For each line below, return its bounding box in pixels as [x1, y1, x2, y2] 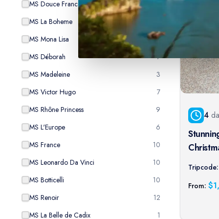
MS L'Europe [29, 122, 65, 132]
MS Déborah [29, 52, 66, 62]
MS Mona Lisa [29, 34, 69, 44]
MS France [29, 140, 60, 150]
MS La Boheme [29, 17, 72, 26]
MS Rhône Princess [29, 105, 84, 114]
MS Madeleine [29, 69, 70, 79]
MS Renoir [29, 193, 59, 202]
